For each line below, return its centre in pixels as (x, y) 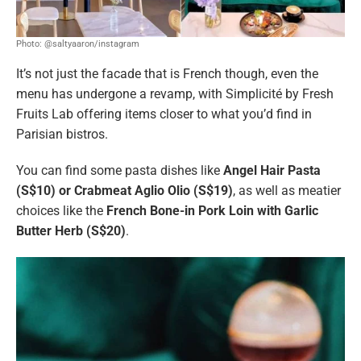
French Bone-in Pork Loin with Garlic (212, 211)
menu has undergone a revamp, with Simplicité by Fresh (175, 94)
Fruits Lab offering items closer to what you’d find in (164, 114)
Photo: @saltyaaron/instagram (78, 44)
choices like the (61, 211)
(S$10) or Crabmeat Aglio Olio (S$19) (124, 191)
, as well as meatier (287, 191)
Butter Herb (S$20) (71, 231)
